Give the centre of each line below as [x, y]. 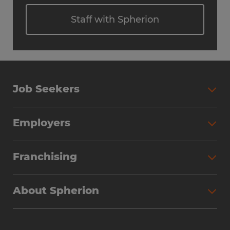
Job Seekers [46, 89]
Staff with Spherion [115, 20]
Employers [42, 123]
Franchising [45, 157]
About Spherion [56, 190]
